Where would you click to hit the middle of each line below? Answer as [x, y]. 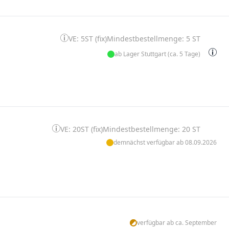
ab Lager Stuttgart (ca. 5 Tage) [157, 54]
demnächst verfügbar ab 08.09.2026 [165, 142]
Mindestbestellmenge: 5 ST [153, 39]
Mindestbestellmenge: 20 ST [151, 129]
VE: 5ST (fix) [87, 39]
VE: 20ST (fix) [81, 129]
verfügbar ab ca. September [177, 223]
